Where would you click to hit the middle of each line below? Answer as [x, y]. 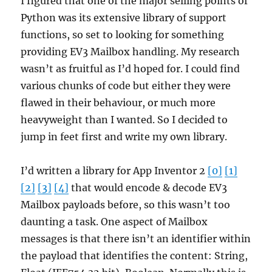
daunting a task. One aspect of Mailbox [114, 222]
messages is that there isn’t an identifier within [136, 239]
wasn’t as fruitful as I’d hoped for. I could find [131, 69]
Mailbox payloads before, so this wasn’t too [126, 205]
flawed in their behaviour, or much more [118, 103]
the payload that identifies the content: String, [134, 256]
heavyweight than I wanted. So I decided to [124, 120]
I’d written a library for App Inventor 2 [114, 171]
